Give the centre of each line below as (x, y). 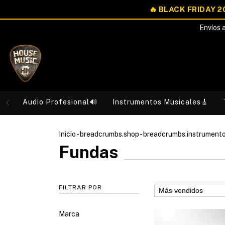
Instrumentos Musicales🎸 (160, 102)
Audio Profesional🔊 (60, 102)
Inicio (67, 134)
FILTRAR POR (80, 187)
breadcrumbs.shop (109, 134)
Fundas (89, 152)
